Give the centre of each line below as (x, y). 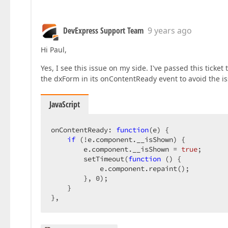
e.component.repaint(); (124, 168)
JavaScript (65, 104)
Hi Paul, (54, 50)
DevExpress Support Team (103, 31)
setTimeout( (90, 159)
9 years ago (170, 31)
